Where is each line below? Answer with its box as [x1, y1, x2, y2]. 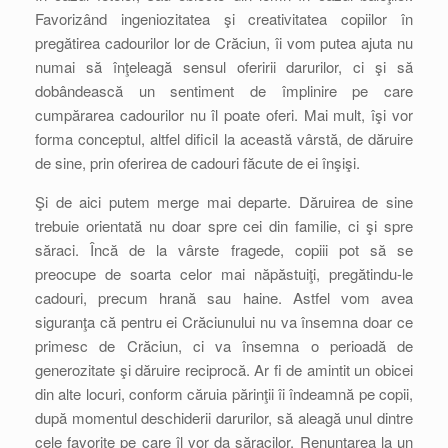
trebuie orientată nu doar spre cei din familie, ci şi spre [35, 215, 413, 236]
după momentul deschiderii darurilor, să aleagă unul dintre [35, 407, 413, 428]
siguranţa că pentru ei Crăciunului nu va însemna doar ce [35, 311, 413, 332]
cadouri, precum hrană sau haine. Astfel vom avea [35, 287, 413, 308]
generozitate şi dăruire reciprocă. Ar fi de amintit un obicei [35, 359, 413, 380]
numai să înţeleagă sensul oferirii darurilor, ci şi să [35, 56, 413, 77]
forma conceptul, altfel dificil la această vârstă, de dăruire [35, 128, 413, 149]
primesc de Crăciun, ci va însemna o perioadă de [35, 335, 413, 356]
